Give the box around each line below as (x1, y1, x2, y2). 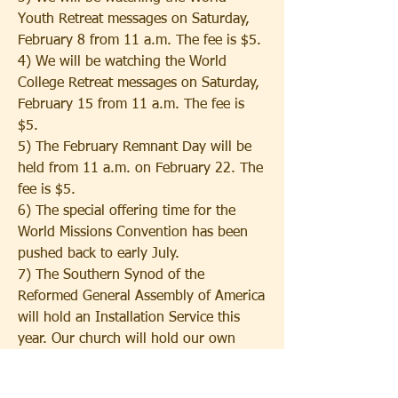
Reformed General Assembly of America (18, 290, 265, 304)
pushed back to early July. (18, 247, 179, 261)
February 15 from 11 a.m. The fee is (18, 98, 244, 112)
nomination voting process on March (18, 354, 245, 368)
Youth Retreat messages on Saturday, (18, 12, 250, 27)
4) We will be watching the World (18, 55, 227, 69)
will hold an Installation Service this (18, 311, 240, 325)
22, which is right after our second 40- (18, 375, 259, 389)
